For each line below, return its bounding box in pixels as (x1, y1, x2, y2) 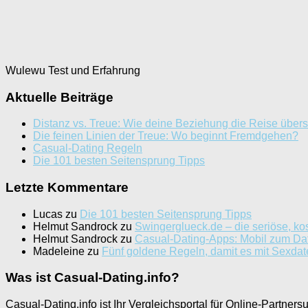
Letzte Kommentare (5, 180, 129, 195)
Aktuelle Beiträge (5, 89, 113, 104)
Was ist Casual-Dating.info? (5, 270, 179, 285)
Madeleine (33, 245, 85, 257)
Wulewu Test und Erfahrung (5, 64, 140, 76)
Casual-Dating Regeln (33, 142, 142, 155)
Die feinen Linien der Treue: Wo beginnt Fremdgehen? (33, 130, 298, 142)
